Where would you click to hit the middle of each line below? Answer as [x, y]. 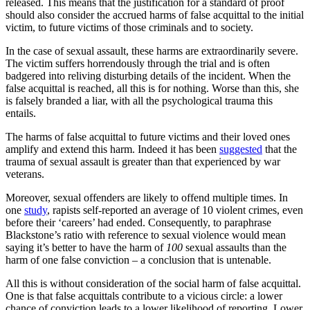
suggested [241, 149]
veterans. [25, 174]
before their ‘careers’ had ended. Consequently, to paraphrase [138, 223]
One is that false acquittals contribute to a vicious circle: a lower [144, 296]
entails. [21, 113]
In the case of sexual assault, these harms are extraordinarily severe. [152, 51]
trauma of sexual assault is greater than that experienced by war [143, 162]
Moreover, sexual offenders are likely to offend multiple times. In [147, 198]
